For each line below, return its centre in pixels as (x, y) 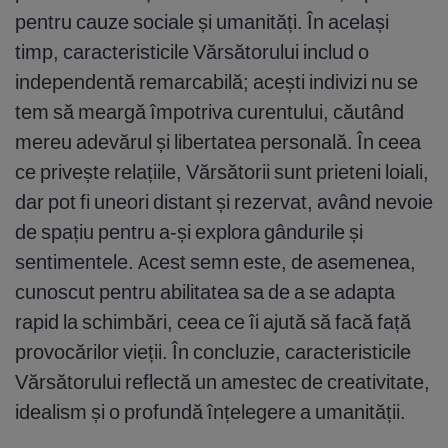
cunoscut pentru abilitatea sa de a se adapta (205, 292)
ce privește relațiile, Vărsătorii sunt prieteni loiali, (222, 172)
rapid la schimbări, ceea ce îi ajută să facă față (213, 322)
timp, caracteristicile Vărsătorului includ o (192, 52)
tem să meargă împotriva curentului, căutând (209, 112)
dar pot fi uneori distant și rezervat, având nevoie (224, 202)
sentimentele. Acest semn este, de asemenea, (215, 262)
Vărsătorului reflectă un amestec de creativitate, (222, 382)
